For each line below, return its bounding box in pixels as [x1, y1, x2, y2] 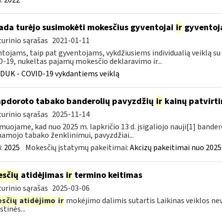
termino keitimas [72, 169, 142, 181]
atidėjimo [19, 195, 55, 206]
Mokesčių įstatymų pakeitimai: [25, 142, 130, 153]
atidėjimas [18, 169, 65, 181]
